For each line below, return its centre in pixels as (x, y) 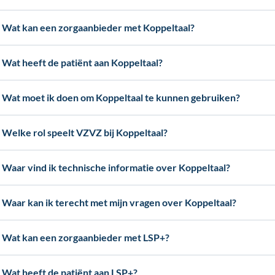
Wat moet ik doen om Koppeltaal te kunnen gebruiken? (121, 97)
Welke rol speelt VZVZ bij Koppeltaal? (85, 132)
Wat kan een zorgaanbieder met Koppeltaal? (99, 27)
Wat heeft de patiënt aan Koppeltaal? (83, 62)
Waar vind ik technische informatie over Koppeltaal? (116, 167)
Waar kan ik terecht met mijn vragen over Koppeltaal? (119, 202)
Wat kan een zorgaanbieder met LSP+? (86, 237)
